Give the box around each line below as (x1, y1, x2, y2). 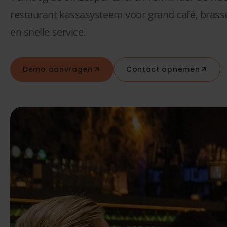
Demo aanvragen (23, 64, 93, 74)
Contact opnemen (126, 64, 200, 74)
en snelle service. (10, 25, 86, 39)
